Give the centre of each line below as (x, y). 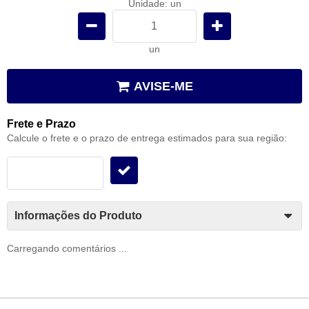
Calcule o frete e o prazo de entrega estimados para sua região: (147, 138)
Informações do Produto (78, 215)
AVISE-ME (163, 86)
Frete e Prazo (41, 123)
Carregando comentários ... (67, 248)
